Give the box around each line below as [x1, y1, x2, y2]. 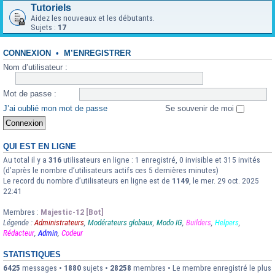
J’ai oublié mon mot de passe [3, 104, 107, 113]
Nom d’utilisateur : [3, 63, 68, 72]
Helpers [215, 218, 239, 228]
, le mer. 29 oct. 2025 [189, 176, 259, 186]
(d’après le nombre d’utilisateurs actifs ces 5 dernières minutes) [3, 166, 219, 176]
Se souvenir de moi [165, 104, 236, 113]
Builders [186, 218, 211, 228]
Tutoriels [31, 2, 71, 13]
